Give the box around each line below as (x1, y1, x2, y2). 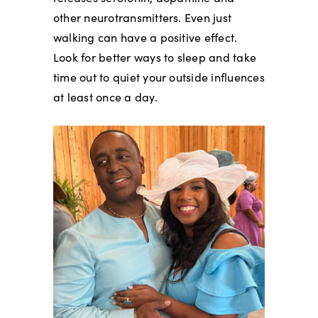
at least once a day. (53, 89, 158, 104)
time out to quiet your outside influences (53, 69, 265, 84)
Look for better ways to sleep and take (53, 49, 257, 65)
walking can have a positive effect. (53, 29, 238, 45)
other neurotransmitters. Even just (53, 9, 232, 25)
